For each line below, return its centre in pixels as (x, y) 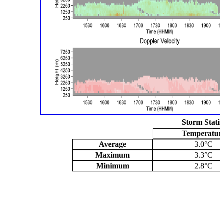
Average (112, 144)
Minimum (112, 166)
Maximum (112, 155)
